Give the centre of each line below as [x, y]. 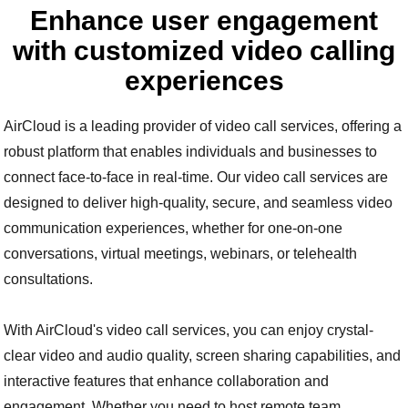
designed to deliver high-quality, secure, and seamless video [199, 203]
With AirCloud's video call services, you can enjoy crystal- [189, 331]
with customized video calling [204, 51]
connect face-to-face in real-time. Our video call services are [196, 178]
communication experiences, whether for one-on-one [173, 229]
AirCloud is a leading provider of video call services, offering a [203, 127]
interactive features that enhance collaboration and [167, 382]
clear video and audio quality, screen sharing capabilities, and [203, 356]
